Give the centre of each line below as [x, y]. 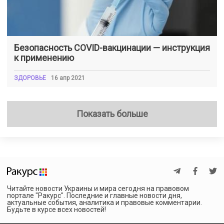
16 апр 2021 [68, 78]
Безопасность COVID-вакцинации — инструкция [112, 47]
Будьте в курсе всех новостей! [56, 209]
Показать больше [112, 113]
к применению [44, 57]
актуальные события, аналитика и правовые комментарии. [104, 202]
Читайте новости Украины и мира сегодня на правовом [98, 188]
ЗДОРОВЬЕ [30, 78]
